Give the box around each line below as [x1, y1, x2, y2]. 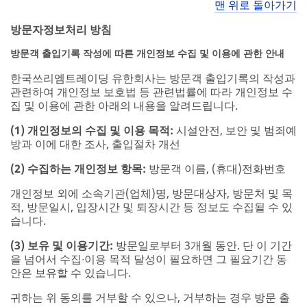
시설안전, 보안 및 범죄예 [176, 122, 297, 138]
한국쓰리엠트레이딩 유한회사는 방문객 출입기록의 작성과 [10, 70, 295, 86]
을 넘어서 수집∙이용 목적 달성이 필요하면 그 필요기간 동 [10, 251, 287, 267]
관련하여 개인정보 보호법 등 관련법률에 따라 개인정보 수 [10, 84, 293, 99]
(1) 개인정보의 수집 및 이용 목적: [10, 122, 176, 138]
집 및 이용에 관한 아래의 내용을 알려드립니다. [10, 97, 238, 113]
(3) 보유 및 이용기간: [10, 237, 116, 253]
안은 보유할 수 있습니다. [10, 265, 131, 280]
